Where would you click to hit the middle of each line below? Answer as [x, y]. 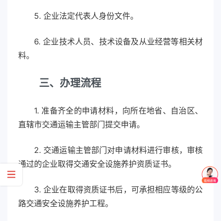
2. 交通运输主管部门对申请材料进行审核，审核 [118, 150]
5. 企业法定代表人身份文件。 [86, 16]
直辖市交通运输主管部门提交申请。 [81, 125]
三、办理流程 [70, 83]
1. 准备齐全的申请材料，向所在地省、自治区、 [118, 111]
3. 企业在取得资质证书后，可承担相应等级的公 [118, 190]
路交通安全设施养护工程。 [66, 203]
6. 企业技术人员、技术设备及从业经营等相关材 [118, 42]
